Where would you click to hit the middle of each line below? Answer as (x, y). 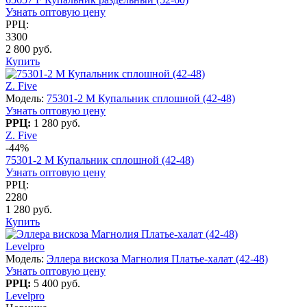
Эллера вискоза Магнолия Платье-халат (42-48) (157, 258)
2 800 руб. (29, 49)
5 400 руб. (57, 283)
